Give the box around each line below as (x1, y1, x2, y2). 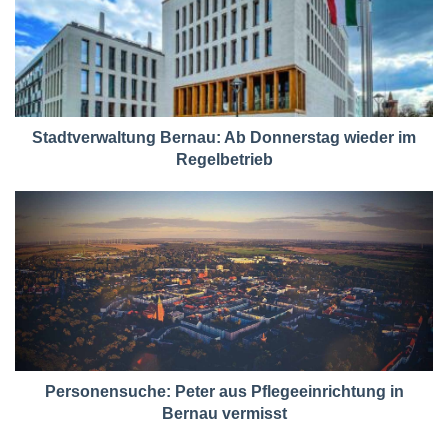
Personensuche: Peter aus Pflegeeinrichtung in (44, 383, 404, 401)
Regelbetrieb (175, 151, 273, 169)
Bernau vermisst (161, 405, 287, 423)
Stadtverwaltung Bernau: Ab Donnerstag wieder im (32, 129, 416, 147)
